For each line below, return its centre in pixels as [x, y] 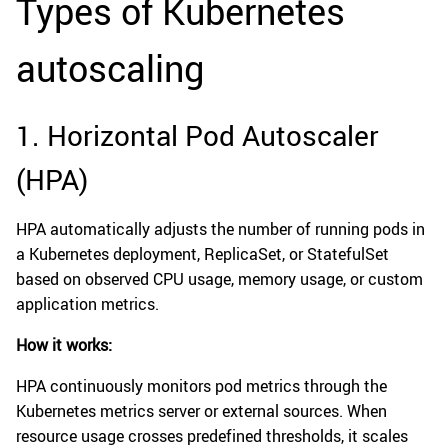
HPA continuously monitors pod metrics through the [201, 386]
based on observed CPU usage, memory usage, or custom [219, 279]
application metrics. [87, 304]
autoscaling [110, 68]
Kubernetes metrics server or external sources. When [201, 411]
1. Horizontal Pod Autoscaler [197, 135]
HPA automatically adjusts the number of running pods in [220, 229]
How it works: [64, 345]
